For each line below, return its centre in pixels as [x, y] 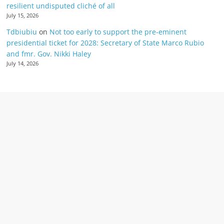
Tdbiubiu [22, 31]
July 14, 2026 [23, 63]
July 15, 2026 [23, 15]
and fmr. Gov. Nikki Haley [49, 53]
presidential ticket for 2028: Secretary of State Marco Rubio [105, 42]
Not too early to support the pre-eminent [118, 31]
